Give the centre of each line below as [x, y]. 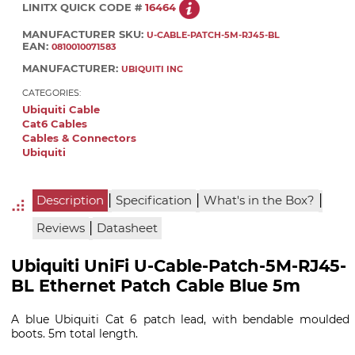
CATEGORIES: [52, 92]
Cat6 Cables [55, 124]
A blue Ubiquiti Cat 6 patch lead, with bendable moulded [180, 320]
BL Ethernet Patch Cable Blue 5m [156, 286]
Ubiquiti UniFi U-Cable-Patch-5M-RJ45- [179, 266]
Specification [153, 201]
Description [70, 201]
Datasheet [127, 229]
